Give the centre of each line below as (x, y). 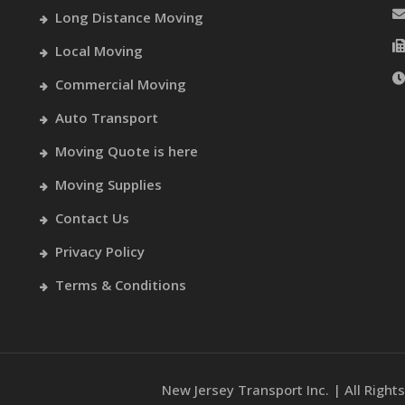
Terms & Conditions (121, 285)
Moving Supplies (108, 184)
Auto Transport (107, 118)
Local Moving (99, 51)
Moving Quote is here (127, 151)
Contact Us (92, 218)
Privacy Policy (100, 251)
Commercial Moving (121, 84)
